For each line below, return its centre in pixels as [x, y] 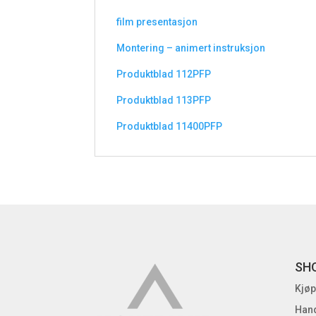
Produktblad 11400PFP [170, 126]
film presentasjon [157, 22]
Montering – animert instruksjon [191, 48]
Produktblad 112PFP [164, 74]
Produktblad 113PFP [164, 100]
